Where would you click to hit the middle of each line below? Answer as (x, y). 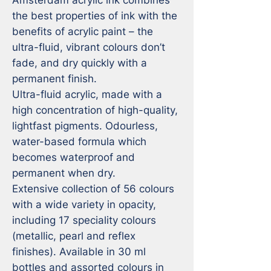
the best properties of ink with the (95, 15)
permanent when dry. (65, 173)
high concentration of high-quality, (95, 110)
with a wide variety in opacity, (84, 204)
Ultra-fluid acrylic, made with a (87, 94)
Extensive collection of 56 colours (93, 188)
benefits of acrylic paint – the (83, 31)
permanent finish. (56, 78)
